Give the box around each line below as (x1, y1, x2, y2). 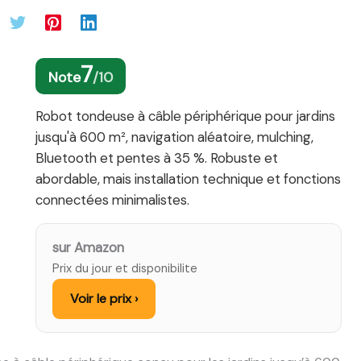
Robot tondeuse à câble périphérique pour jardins (35, 107, 335, 126)
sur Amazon (52, 239, 124, 257)
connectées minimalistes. (35, 191, 189, 210)
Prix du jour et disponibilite (52, 261, 197, 276)
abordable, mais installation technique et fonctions (35, 170, 341, 189)
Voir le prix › (70, 290, 138, 308)
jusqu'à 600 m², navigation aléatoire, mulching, (35, 128, 313, 147)
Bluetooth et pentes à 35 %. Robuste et (35, 149, 278, 168)
